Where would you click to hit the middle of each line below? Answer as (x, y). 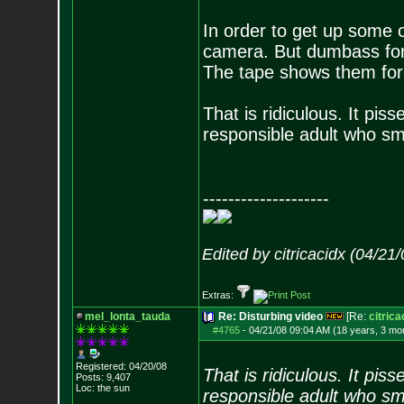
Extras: (219, 295)
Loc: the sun (102, 388)
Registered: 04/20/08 (121, 366)
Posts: (89, 377)
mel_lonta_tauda (127, 317)
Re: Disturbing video (270, 317)
